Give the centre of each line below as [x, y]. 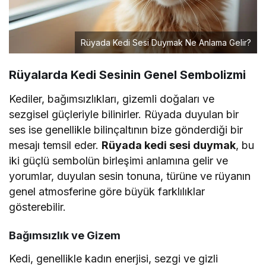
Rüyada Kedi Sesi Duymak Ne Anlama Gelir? [166, 42]
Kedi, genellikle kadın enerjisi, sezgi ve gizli [114, 258]
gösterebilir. [37, 207]
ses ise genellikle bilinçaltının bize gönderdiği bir [126, 129]
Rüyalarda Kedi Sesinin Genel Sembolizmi [127, 75]
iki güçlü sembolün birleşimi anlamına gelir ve [119, 160]
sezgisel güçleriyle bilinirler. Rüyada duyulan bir [124, 114]
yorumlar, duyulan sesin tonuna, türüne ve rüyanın [130, 176]
